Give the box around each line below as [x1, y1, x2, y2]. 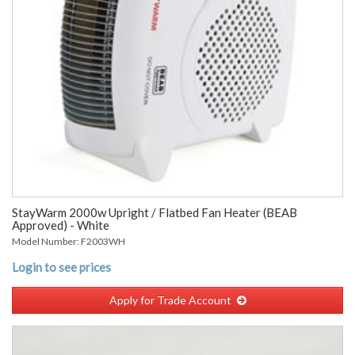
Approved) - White [12, 218, 109, 232]
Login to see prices [12, 260, 111, 274]
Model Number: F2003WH [12, 235, 125, 247]
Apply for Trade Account [109, 293, 231, 307]
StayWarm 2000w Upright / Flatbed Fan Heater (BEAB [12, 205, 297, 219]
